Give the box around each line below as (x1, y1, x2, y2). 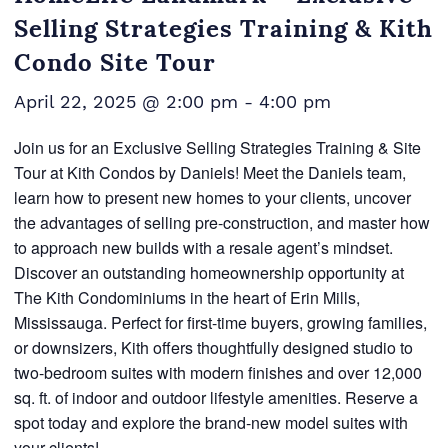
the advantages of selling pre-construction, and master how (13, 211, 430, 234)
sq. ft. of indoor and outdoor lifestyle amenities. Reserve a (13, 386, 418, 409)
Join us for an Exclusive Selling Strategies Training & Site (13, 136, 421, 159)
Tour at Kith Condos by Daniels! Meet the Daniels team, (13, 161, 406, 184)
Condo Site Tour (13, 47, 216, 78)
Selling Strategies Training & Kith (13, 13, 433, 44)
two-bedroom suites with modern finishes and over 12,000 (13, 361, 422, 384)
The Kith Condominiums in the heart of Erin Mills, (13, 286, 360, 309)
